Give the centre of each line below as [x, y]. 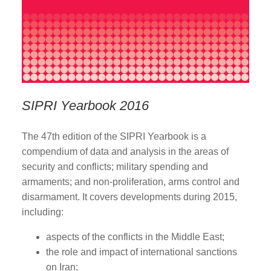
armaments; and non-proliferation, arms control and [130, 181]
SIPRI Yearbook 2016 [85, 105]
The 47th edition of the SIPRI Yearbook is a [114, 136]
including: [42, 212]
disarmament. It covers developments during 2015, [129, 197]
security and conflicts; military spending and [115, 166]
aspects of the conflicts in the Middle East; [135, 237]
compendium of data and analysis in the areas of [125, 151]
